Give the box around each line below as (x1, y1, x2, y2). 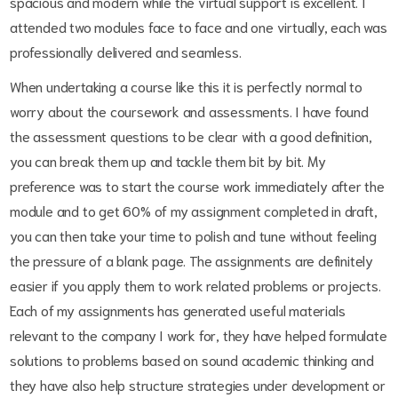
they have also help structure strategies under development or (10, 375, 386, 394)
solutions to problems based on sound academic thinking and (10, 350, 374, 369)
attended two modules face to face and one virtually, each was (10, 17, 387, 36)
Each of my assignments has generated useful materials (10, 300, 346, 319)
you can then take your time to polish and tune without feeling (10, 226, 377, 244)
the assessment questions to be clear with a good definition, (10, 126, 372, 145)
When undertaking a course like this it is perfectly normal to (10, 76, 362, 95)
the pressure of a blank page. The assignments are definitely (10, 251, 373, 269)
